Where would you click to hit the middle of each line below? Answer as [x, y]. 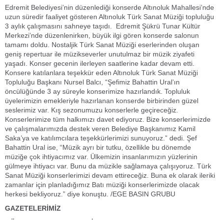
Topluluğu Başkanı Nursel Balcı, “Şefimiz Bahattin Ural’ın [92, 82]
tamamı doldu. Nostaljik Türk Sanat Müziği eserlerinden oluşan [102, 45]
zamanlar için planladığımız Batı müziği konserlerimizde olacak [102, 185]
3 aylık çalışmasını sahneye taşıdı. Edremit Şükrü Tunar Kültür [103, 26]
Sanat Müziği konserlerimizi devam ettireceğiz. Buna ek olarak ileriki [110, 175]
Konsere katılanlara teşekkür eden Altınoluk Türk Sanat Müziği [101, 73]
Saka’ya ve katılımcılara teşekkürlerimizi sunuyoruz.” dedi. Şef [101, 138]
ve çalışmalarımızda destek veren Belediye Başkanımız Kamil [100, 129]
